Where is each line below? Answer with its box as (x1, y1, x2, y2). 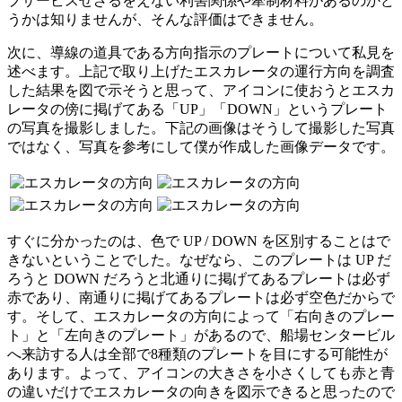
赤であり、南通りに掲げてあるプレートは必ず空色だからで (7, 289, 395, 305)
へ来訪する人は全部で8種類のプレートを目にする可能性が (7, 345, 388, 362)
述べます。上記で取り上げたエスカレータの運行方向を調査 (7, 63, 395, 79)
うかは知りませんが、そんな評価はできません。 (7, 11, 323, 27)
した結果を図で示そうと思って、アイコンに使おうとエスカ (7, 82, 395, 98)
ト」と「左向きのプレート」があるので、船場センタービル (7, 327, 395, 343)
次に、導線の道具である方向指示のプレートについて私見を (7, 44, 395, 60)
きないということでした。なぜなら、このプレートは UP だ (7, 251, 391, 267)
